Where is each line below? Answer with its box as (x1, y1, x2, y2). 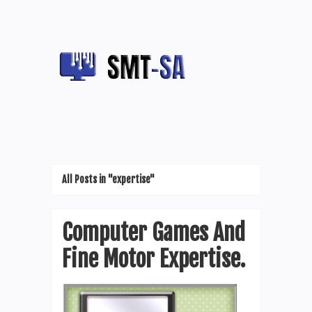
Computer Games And (62, 219, 245, 247)
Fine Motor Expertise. (62, 245, 245, 273)
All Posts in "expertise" (62, 173, 155, 185)
